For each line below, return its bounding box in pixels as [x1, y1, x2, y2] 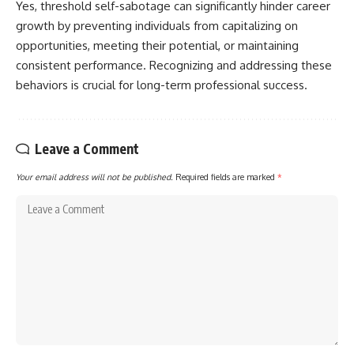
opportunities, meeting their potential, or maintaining [16, 38, 299, 54]
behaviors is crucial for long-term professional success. [16, 77, 307, 93]
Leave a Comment [35, 140, 139, 158]
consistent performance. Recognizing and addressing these [16, 58, 332, 73]
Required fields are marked [175, 171, 277, 183]
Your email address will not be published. [16, 171, 173, 183]
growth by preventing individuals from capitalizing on [16, 18, 298, 34]
